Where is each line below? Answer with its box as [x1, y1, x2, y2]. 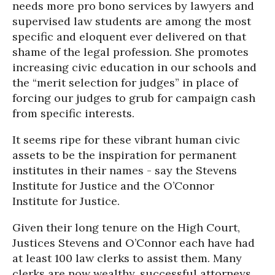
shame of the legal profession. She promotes [12, 45, 249, 59]
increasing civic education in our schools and [12, 60, 257, 74]
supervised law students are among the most [12, 14, 251, 28]
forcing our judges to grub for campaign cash [12, 91, 255, 105]
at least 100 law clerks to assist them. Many [12, 251, 242, 265]
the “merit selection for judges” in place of [12, 76, 238, 90]
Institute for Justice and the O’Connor [12, 179, 214, 193]
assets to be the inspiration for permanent [12, 148, 236, 162]
